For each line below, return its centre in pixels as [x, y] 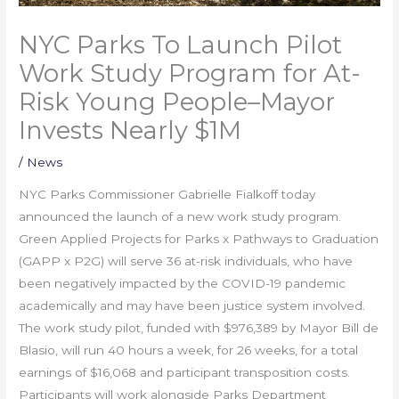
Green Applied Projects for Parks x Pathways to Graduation [199, 238]
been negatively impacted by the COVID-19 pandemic [183, 283]
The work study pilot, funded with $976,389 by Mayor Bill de [199, 327]
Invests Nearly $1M [130, 130]
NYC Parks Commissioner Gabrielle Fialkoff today [167, 194]
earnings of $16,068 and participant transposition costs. [185, 372]
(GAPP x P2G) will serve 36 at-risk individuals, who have [186, 261]
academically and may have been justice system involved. [192, 305]
